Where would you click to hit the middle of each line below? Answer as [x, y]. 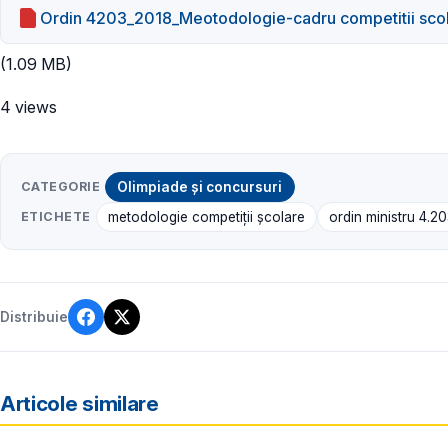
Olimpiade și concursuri [200, 186]
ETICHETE [56, 216]
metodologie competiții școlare [206, 216]
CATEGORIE [61, 186]
